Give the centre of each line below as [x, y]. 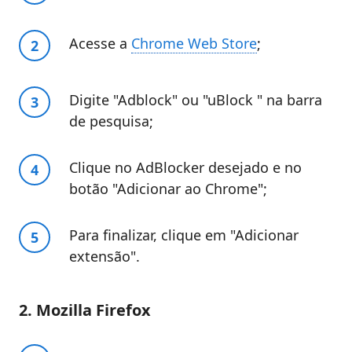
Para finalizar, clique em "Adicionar [184, 235]
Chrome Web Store [194, 44]
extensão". [104, 257]
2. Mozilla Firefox [85, 310]
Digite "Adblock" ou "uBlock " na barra [196, 100]
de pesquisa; [111, 121]
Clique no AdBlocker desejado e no [185, 168]
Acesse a [100, 44]
